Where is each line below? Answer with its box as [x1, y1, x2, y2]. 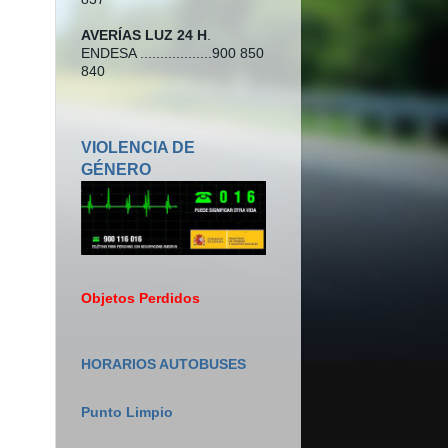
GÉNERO [81, 160, 151, 178]
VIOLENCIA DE [81, 138, 195, 156]
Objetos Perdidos [81, 291, 200, 307]
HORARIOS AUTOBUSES [81, 357, 246, 373]
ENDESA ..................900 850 [81, 45, 264, 61]
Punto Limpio [81, 405, 173, 421]
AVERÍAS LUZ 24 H [81, 27, 207, 43]
